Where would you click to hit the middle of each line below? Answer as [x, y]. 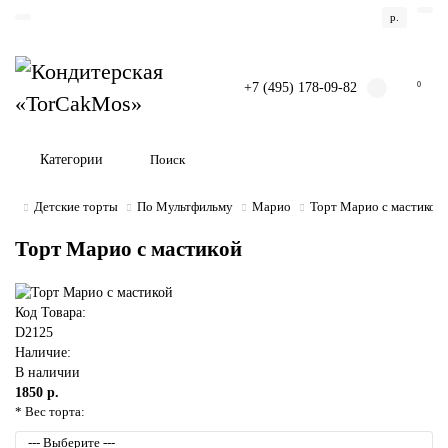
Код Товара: [50, 312]
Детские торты [76, 206]
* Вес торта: [50, 411]
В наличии [47, 372]
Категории [71, 159]
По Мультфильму [185, 206]
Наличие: [43, 352]
